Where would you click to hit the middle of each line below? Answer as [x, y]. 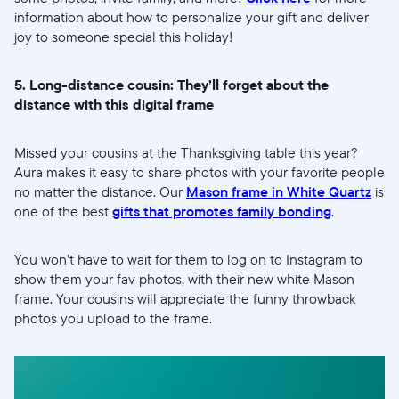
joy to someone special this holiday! [124, 37]
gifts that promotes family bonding [222, 212]
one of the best [63, 212]
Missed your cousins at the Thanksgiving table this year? [186, 153]
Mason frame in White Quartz [279, 192]
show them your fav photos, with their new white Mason [184, 279]
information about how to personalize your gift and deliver [191, 17]
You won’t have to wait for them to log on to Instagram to [188, 260]
